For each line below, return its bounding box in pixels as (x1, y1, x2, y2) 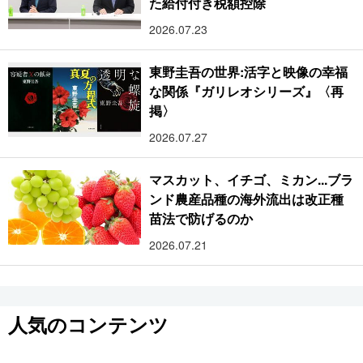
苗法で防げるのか (149, 208, 254, 228)
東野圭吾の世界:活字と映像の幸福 (149, 62, 348, 81)
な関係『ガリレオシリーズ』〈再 (149, 81, 344, 100)
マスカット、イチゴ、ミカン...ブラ (149, 169, 353, 189)
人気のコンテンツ (8, 310, 169, 338)
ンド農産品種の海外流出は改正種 (149, 189, 344, 208)
